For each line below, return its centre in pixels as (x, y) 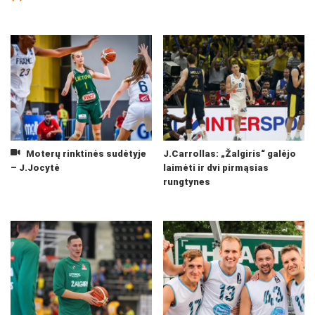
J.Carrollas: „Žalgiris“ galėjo (230, 154)
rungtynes (187, 182)
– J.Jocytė (35, 168)
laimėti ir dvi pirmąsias (216, 168)
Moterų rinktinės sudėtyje (85, 154)
